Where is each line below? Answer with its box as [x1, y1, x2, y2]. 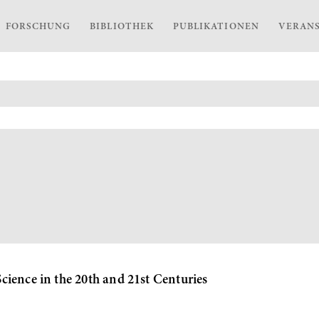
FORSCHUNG [5, 22, 71, 33]
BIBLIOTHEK [90, 22, 154, 33]
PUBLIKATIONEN [172, 22, 259, 33]
